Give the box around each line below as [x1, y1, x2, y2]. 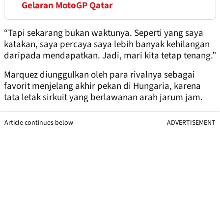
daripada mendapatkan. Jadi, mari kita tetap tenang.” [4, 49, 216, 62]
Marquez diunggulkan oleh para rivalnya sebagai [4, 68, 195, 82]
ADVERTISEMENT [167, 117, 216, 128]
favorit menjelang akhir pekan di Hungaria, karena [4, 79, 201, 93]
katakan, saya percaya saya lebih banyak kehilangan [4, 37, 210, 51]
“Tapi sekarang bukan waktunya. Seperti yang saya [4, 26, 203, 40]
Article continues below [4, 117, 73, 128]
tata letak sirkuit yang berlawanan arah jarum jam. [4, 90, 203, 104]
